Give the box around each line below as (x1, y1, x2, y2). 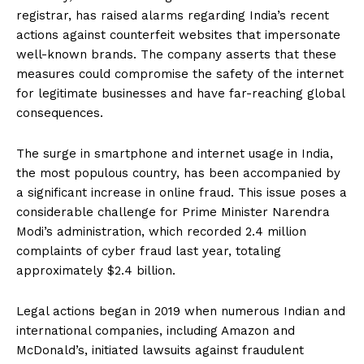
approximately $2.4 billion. (16, 263, 175, 279)
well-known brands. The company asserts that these (16, 47, 336, 63)
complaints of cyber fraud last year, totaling (16, 244, 281, 259)
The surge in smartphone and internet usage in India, (16, 146, 333, 162)
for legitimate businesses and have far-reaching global (16, 86, 344, 102)
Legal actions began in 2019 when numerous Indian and (16, 304, 345, 319)
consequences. (16, 106, 103, 121)
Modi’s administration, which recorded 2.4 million (16, 224, 306, 240)
